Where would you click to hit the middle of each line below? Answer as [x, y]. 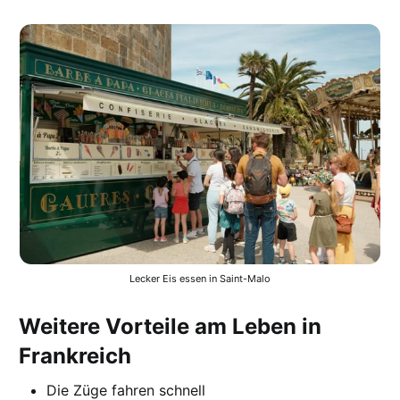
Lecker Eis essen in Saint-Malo [200, 278]
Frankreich [75, 355]
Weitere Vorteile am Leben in [171, 326]
